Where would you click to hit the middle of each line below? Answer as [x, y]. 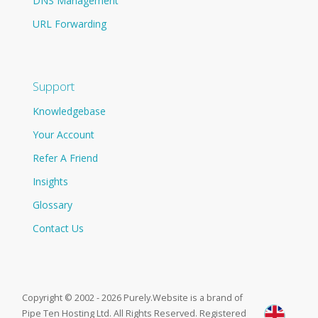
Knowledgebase [70, 111]
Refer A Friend [66, 158]
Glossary [53, 204]
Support [54, 86]
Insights [51, 181]
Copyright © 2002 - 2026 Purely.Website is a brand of [133, 297]
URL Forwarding [70, 23]
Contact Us [59, 228]
